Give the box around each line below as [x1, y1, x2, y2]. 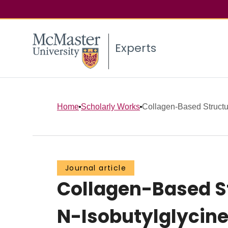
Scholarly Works [81, 102, 140, 111]
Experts [115, 40, 156, 56]
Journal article [65, 163, 126, 174]
